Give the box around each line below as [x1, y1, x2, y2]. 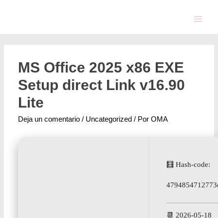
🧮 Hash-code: [166, 160, 211, 168]
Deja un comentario [18, 115, 80, 124]
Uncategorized [86, 115, 132, 124]
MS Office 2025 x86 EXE [18, 59, 184, 76]
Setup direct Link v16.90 [18, 77, 185, 93]
